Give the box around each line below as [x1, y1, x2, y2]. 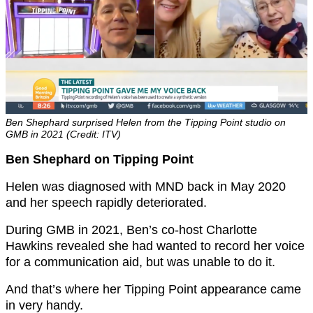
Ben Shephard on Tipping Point [6, 152, 194, 166]
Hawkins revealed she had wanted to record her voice [6, 238, 305, 253]
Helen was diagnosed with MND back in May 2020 [6, 179, 286, 194]
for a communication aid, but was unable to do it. [6, 254, 275, 269]
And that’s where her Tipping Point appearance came [6, 282, 301, 296]
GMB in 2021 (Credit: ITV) [6, 128, 121, 140]
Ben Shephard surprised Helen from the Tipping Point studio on [6, 116, 286, 128]
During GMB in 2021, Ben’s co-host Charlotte [6, 222, 257, 237]
